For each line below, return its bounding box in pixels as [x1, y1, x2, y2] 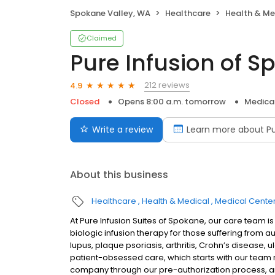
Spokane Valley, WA [70, 7, 150, 20]
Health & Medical [142, 195, 209, 207]
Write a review [92, 123, 153, 136]
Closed [70, 96, 99, 108]
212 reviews [144, 79, 190, 91]
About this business [70, 168, 168, 182]
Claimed [87, 33, 117, 44]
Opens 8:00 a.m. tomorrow [118, 96, 226, 108]
